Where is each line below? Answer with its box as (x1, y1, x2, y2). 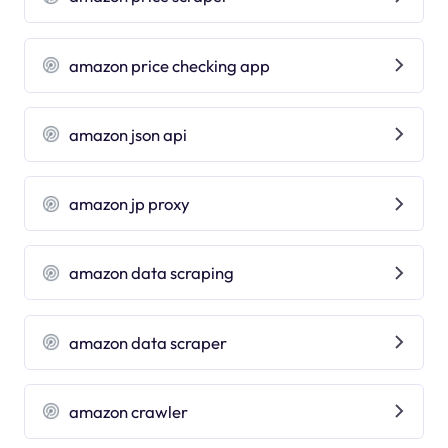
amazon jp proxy (69, 193, 191, 215)
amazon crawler (69, 400, 189, 422)
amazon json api (69, 123, 188, 145)
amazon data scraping (69, 262, 235, 284)
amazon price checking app (69, 54, 271, 76)
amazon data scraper (69, 331, 228, 353)
